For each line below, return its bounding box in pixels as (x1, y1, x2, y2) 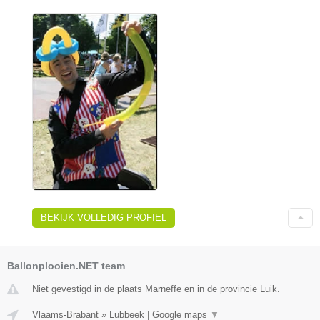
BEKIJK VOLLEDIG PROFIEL (41, 212, 166, 224)
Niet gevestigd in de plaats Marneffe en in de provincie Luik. (32, 284, 280, 295)
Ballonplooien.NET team (7, 260, 125, 272)
